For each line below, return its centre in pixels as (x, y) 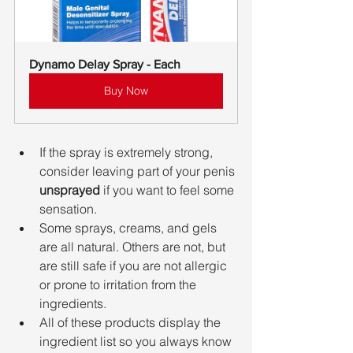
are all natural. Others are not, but (134, 247)
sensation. (68, 209)
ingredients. (73, 303)
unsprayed (70, 190)
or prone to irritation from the (119, 284)
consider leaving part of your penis (139, 171)
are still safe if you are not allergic (135, 266)
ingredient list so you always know (137, 341)
